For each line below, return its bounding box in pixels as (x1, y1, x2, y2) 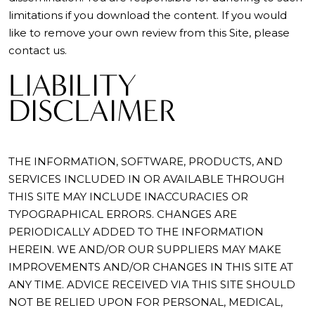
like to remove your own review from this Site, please (8, 26, 290, 39)
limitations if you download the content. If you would (8, 8, 287, 22)
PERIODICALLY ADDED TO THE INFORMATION (8, 225, 264, 238)
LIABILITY (8, 67, 136, 103)
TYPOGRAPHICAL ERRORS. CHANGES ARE (8, 207, 237, 221)
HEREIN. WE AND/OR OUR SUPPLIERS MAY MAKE (8, 243, 281, 256)
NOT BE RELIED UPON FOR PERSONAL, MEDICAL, (8, 295, 283, 309)
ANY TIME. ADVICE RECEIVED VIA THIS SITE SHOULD (8, 278, 295, 291)
